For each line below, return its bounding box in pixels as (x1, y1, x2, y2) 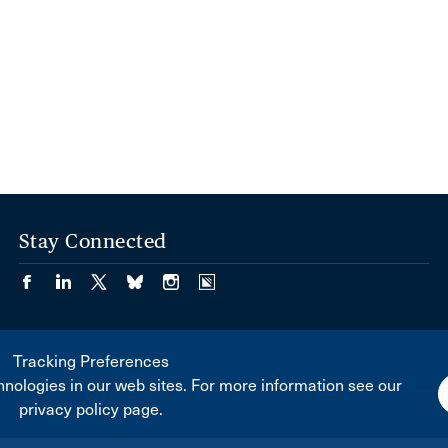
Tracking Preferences (12, 352, 169, 371)
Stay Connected (18, 228, 167, 253)
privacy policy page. (18, 400, 163, 419)
